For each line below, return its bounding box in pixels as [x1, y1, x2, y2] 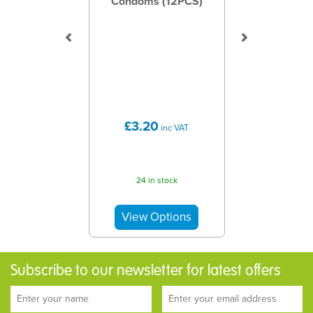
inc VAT [159, 121, 189, 134]
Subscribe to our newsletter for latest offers [10, 261, 281, 279]
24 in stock [136, 173, 177, 187]
